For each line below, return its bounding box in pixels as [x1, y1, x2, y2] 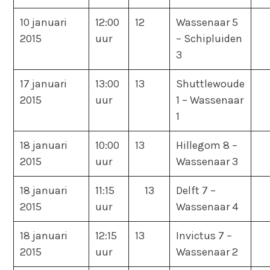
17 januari [20, 77, 67, 90]
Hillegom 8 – [176, 138, 238, 152]
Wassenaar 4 [176, 199, 239, 213]
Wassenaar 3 [176, 154, 239, 168]
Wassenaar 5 [176, 15, 239, 29]
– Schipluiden [176, 31, 243, 45]
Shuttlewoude [176, 77, 245, 90]
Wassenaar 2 [176, 245, 239, 259]
